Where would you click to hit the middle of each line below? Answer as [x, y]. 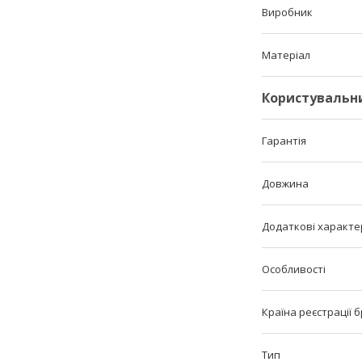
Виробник [287, 12]
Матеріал [286, 55]
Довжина [285, 183]
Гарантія [284, 141]
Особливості [294, 269]
